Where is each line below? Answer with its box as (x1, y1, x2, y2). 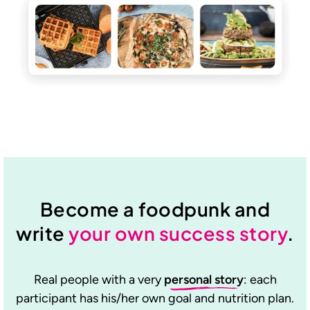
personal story (163, 271, 244, 287)
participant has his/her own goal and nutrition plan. (16, 290, 294, 306)
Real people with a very (33, 271, 164, 287)
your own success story (69, 221, 288, 245)
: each (243, 271, 277, 287)
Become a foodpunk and (39, 197, 271, 221)
